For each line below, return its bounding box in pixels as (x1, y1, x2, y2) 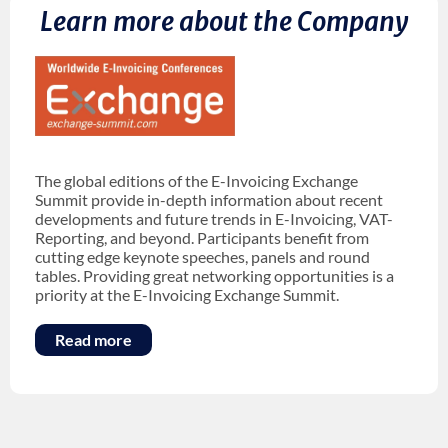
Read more (55, 329, 132, 349)
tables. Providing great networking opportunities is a (35, 265, 394, 285)
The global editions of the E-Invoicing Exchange (35, 170, 358, 190)
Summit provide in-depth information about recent (35, 189, 383, 209)
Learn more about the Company (39, 5, 409, 38)
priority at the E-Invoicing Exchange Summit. (35, 284, 339, 304)
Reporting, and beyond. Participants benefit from (35, 227, 369, 247)
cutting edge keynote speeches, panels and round (35, 246, 370, 266)
